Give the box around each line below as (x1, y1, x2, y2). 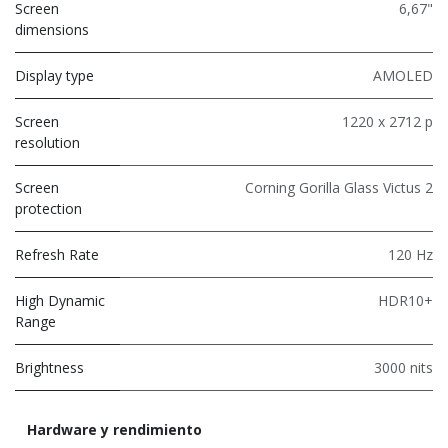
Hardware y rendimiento (27, 419, 202, 439)
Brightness (15, 357, 84, 377)
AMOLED (373, 65, 433, 85)
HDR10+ (378, 290, 433, 310)
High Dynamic (15, 290, 105, 310)
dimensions (15, 19, 89, 39)
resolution (15, 132, 80, 152)
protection (15, 198, 82, 218)
